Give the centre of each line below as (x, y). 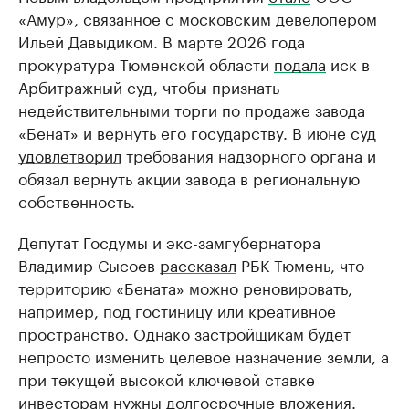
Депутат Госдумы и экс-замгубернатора (169, 241)
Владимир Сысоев (89, 264)
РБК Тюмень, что (300, 264)
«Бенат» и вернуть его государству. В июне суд (197, 131)
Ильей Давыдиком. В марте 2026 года (162, 40)
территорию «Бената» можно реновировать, (185, 287)
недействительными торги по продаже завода (192, 109)
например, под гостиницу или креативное (177, 309)
